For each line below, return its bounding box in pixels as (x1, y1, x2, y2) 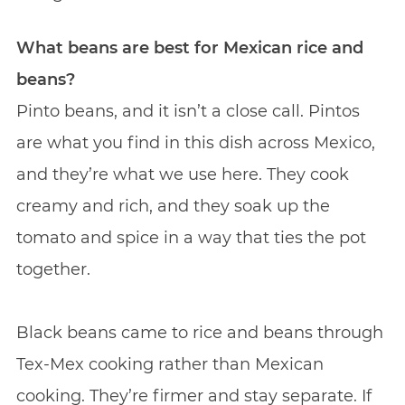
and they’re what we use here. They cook (15, 164, 349, 184)
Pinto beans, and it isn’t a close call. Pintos (15, 100, 360, 121)
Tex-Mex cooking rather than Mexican (15, 353, 324, 374)
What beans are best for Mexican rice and (15, 37, 363, 58)
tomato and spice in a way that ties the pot (15, 227, 366, 248)
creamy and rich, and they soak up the (15, 195, 330, 216)
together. (15, 259, 90, 279)
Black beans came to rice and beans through (15, 322, 383, 343)
